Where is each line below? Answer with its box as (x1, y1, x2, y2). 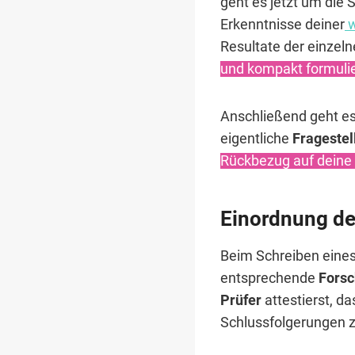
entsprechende (220, 269, 319, 286)
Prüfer (220, 292, 261, 308)
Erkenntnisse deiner (220, 17, 345, 33)
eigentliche (220, 131, 292, 147)
